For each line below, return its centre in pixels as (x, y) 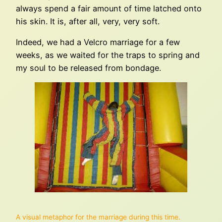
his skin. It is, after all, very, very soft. (88, 21)
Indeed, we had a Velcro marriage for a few (98, 42)
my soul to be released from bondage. (88, 68)
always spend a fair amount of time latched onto (109, 8)
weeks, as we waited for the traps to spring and (108, 55)
